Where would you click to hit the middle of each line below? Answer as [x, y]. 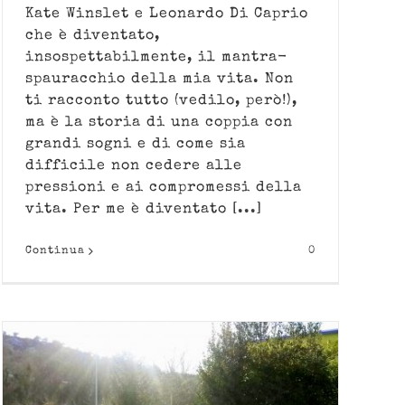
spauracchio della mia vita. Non [160, 80]
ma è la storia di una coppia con [159, 123]
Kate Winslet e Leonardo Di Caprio [167, 15]
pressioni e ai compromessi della [164, 188]
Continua [55, 252]
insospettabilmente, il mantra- [156, 58]
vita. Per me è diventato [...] [144, 210]
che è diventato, [93, 37]
